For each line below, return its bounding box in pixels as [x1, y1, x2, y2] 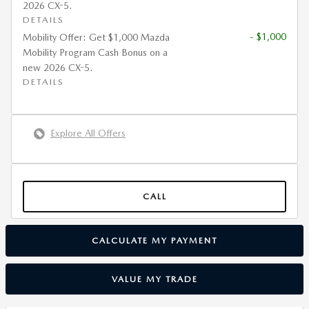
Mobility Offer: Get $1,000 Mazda [23, 32, 170, 43]
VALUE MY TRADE [111, 273, 198, 284]
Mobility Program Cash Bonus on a [23, 47, 168, 58]
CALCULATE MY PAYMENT [92, 235, 217, 246]
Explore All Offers [50, 128, 126, 139]
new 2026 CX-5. [23, 62, 92, 73]
